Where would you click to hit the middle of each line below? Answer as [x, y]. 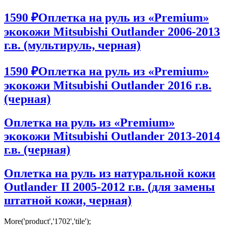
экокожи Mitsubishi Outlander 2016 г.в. [108, 85]
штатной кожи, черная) [68, 200]
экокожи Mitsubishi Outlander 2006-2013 [112, 31]
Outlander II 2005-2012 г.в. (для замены [109, 187]
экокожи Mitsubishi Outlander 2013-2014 [112, 136]
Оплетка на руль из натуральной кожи [110, 173]
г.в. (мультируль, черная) [72, 45]
